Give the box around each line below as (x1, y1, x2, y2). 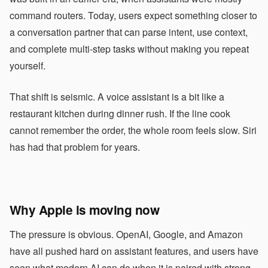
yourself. (10, 59, 45, 72)
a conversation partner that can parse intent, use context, (10, 25, 248, 39)
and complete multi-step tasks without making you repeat (10, 42, 249, 56)
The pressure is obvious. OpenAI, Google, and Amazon (10, 227, 243, 241)
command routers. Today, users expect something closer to (10, 8, 257, 22)
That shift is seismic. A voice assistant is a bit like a (10, 90, 224, 103)
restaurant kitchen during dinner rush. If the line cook (10, 106, 230, 120)
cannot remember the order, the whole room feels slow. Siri (10, 123, 257, 137)
